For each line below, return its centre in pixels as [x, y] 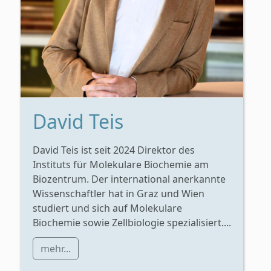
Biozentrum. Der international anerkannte [129, 179]
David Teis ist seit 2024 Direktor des [114, 150]
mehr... [56, 248]
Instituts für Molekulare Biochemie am [121, 164]
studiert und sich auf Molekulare [107, 208]
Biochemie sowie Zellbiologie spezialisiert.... [132, 222]
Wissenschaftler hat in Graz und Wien [119, 193]
